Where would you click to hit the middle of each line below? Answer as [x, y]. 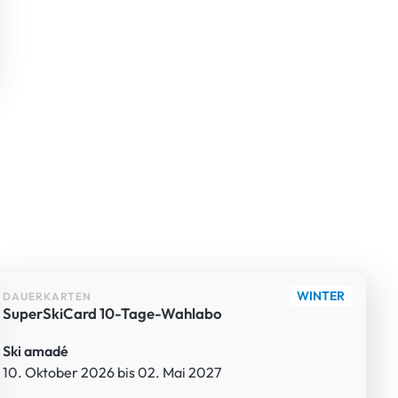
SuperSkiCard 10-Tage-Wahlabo [112, 313]
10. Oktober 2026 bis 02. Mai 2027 [111, 372]
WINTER [320, 296]
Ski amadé [35, 350]
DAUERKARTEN [47, 296]
